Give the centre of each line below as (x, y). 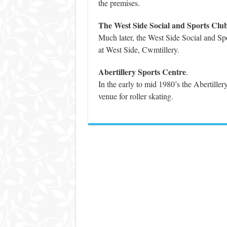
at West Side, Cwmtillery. (139, 50)
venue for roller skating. (136, 96)
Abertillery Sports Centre (142, 72)
